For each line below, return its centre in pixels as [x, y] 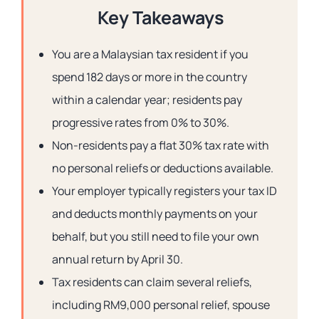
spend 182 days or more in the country [150, 77]
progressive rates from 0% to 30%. [141, 122]
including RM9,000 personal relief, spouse [161, 305]
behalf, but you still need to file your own [156, 236]
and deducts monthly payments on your [155, 214]
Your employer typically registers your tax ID [164, 191]
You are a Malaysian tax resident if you [150, 54]
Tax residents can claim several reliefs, [152, 282]
